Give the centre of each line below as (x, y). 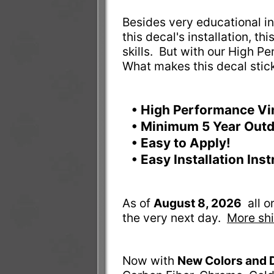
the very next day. (174, 218)
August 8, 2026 (197, 203)
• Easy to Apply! (182, 143)
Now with (150, 261)
